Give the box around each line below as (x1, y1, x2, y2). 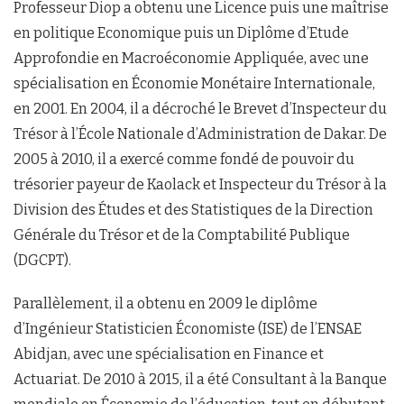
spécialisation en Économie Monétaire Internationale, (14, 75, 375, 93)
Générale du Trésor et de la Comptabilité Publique (14, 226, 350, 244)
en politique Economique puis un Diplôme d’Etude (14, 24, 349, 42)
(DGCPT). (14, 252, 71, 270)
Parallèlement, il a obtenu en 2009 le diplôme (14, 295, 317, 313)
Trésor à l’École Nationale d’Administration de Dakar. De (14, 125, 387, 143)
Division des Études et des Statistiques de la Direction (14, 201, 373, 219)
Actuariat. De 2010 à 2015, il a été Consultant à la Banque (14, 371, 387, 389)
